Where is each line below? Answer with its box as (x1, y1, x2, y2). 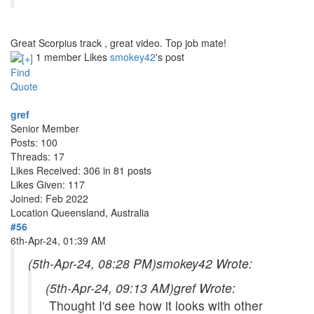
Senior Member (11, 121, 79, 135)
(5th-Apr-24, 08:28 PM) (28, 254, 156, 272)
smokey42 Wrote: (156, 254, 256, 272)
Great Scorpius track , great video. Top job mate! (11, 35, 226, 50)
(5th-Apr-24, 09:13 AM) (46, 278, 174, 296)
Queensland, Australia (51, 205, 149, 219)
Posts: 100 (11, 135, 57, 149)
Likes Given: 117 (11, 177, 85, 191)
